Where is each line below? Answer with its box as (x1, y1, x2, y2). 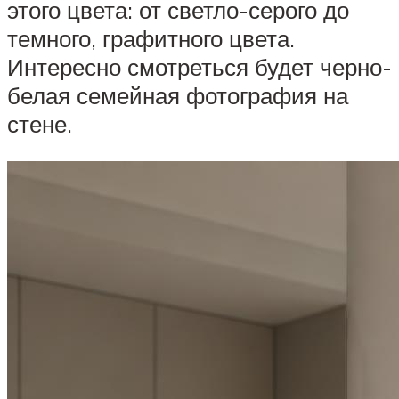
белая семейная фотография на (7, 81, 348, 110)
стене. (7, 110, 72, 139)
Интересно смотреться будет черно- (7, 53, 392, 82)
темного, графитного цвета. (7, 24, 295, 53)
